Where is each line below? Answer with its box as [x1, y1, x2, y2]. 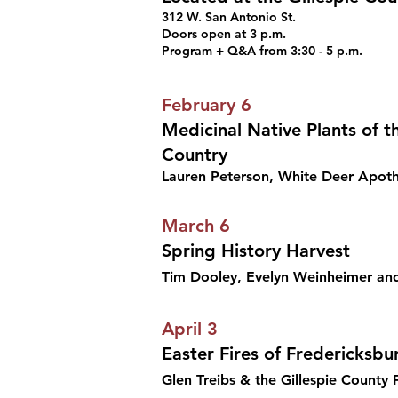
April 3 [162, 318, 218, 339]
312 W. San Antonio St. [162, 9, 299, 25]
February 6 [162, 94, 251, 115]
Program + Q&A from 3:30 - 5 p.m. [162, 43, 362, 59]
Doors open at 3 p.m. [162, 26, 286, 42]
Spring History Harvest [162, 240, 350, 261]
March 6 [162, 215, 230, 236]
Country [162, 144, 227, 165]
